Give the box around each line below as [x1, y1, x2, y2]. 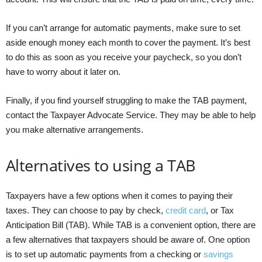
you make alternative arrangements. [6, 124, 143, 135]
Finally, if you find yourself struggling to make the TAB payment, [6, 95, 247, 105]
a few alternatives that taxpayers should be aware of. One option [6, 234, 250, 244]
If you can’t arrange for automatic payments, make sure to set [6, 22, 240, 33]
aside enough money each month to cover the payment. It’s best [6, 37, 250, 47]
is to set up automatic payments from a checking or [6, 249, 204, 259]
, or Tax [206, 205, 234, 215]
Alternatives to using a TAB [6, 154, 196, 176]
